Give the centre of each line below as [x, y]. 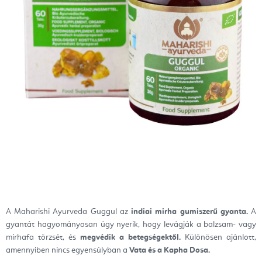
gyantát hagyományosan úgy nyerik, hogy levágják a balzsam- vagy [131, 225]
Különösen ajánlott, [218, 238]
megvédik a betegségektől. [130, 238]
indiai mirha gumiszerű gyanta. [189, 212]
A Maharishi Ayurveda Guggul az [69, 212]
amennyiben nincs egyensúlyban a [67, 251]
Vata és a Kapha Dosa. [169, 251]
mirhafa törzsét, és [43, 238]
